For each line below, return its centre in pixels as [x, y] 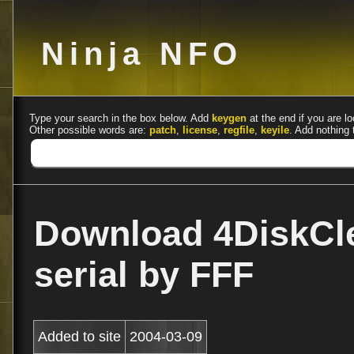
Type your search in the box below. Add [121, 118]
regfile [239, 130]
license [200, 130]
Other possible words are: [89, 130]
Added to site [79, 337]
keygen [229, 118]
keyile [275, 130]
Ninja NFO [142, 54]
